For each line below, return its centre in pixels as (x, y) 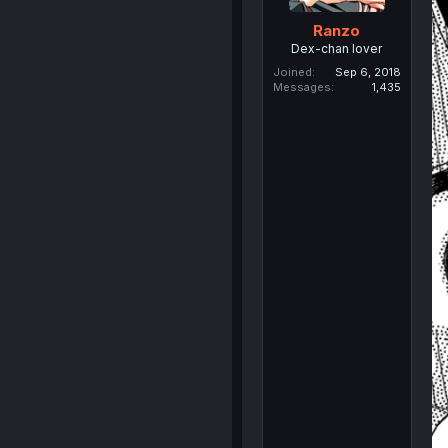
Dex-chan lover (337, 48)
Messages (301, 86)
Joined (292, 71)
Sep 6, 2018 (367, 71)
